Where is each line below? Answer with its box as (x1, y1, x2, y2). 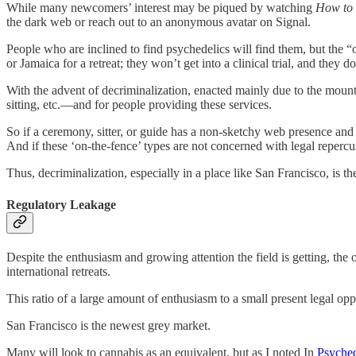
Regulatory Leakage (6, 197, 116, 211)
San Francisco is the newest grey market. (6, 318, 211, 332)
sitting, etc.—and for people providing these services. (6, 98, 272, 112)
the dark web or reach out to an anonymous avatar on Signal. (6, 15, 311, 29)
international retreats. (6, 264, 110, 278)
